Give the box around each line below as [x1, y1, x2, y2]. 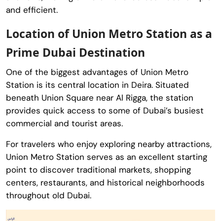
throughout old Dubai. [6, 189, 91, 201]
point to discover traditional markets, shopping [6, 164, 191, 175]
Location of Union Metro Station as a [6, 25, 212, 41]
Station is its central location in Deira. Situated [6, 79, 189, 90]
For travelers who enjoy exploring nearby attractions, [6, 138, 212, 149]
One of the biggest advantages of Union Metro [6, 66, 188, 77]
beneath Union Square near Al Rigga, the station [6, 92, 193, 103]
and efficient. [6, 4, 58, 15]
